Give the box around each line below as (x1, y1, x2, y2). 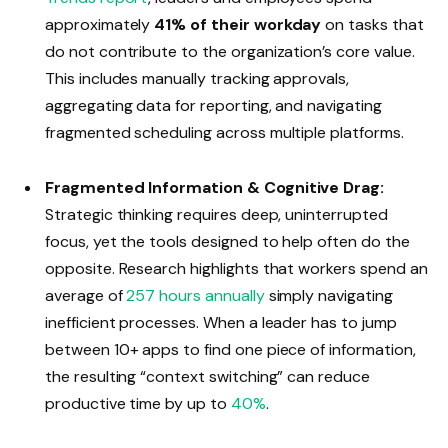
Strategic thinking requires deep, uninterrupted (45, 204, 388, 226)
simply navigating (264, 285, 393, 307)
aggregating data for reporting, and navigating (45, 95, 382, 117)
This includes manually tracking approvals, (45, 68, 349, 90)
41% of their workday (154, 14, 322, 36)
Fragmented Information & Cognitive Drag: (45, 177, 385, 199)
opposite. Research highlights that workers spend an (45, 258, 428, 280)
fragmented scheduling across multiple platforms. (45, 122, 404, 144)
